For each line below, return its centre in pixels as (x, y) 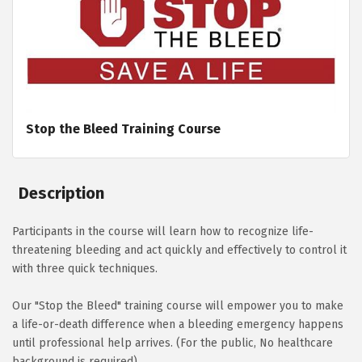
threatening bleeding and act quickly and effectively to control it (179, 250)
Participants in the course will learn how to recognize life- (163, 231)
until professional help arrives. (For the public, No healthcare (173, 343)
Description (61, 193)
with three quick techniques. (86, 268)
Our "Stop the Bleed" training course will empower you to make (178, 305)
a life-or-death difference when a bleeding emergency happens (178, 324)
